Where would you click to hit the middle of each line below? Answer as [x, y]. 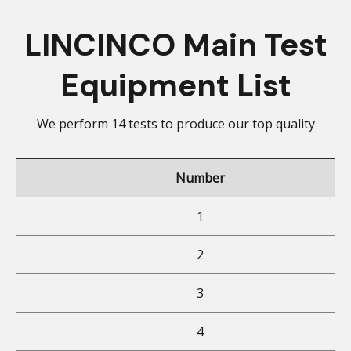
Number [200, 178]
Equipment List [175, 86]
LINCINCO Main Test [175, 45]
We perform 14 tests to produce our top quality [175, 124]
